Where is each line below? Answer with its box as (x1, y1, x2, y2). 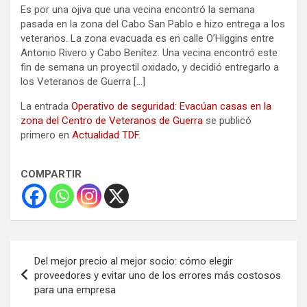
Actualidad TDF (72, 128, 138, 141)
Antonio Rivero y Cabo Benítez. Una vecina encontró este (21, 46, 278, 59)
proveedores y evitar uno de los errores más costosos (34, 269, 281, 282)
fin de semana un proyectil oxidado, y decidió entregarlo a (21, 60, 279, 73)
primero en (21, 128, 72, 141)
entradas (10, 284, 79, 304)
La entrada (21, 99, 71, 112)
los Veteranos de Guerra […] (21, 75, 145, 88)
